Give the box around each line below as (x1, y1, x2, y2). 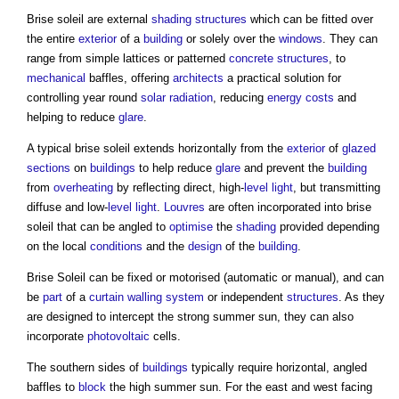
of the (222, 239, 258, 253)
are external (84, 12, 151, 26)
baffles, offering (85, 70, 173, 85)
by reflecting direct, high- (113, 180, 244, 194)
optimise (169, 219, 213, 233)
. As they (338, 289, 385, 304)
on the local (27, 239, 90, 253)
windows (279, 31, 322, 45)
